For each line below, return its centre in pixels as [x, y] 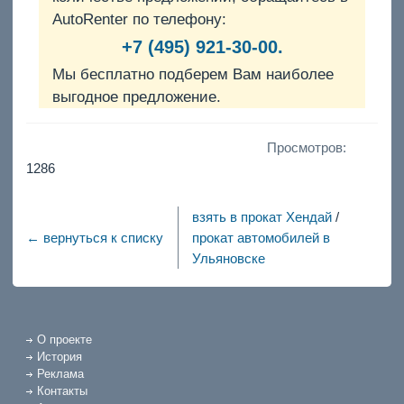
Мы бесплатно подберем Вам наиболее [193, 75]
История [59, 357]
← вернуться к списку [95, 237]
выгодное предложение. [136, 97]
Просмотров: [306, 147]
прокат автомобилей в [262, 237]
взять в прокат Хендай [262, 216]
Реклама [60, 374]
